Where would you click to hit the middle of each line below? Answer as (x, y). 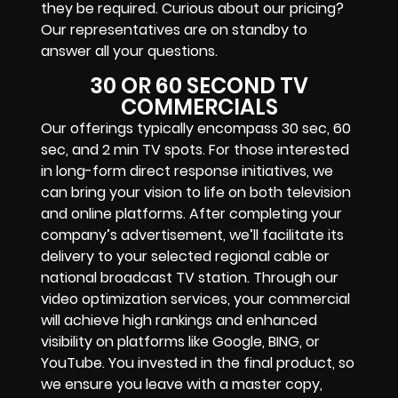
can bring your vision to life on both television (196, 192)
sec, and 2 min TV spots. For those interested (195, 149)
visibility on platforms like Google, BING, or (180, 341)
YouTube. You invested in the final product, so (198, 362)
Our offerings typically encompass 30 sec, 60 (196, 128)
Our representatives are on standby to (174, 30)
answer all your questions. (129, 52)
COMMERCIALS (199, 107)
